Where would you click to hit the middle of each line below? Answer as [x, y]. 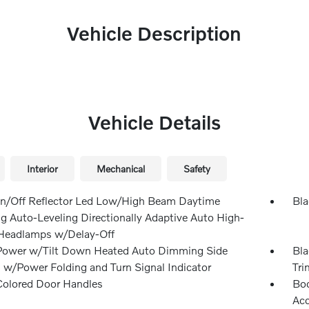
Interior [42, 169]
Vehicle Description [154, 33]
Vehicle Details [154, 122]
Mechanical [120, 169]
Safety [197, 169]
